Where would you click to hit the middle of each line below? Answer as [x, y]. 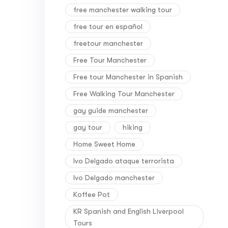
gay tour [88, 127]
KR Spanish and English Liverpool [129, 211]
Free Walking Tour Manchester [124, 93]
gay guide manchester [111, 110]
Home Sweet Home [104, 144]
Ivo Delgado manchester [114, 177]
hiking [133, 127]
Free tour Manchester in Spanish [128, 77]
